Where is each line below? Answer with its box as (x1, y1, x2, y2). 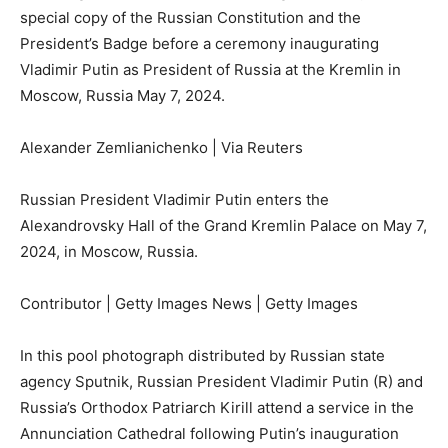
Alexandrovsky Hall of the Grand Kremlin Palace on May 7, (20, 216, 427, 236)
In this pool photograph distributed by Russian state (20, 346, 385, 366)
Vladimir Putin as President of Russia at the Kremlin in (20, 60, 401, 80)
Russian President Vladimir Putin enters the (20, 190, 329, 210)
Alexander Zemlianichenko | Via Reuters (20, 138, 303, 158)
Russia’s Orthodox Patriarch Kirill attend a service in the (20, 398, 414, 418)
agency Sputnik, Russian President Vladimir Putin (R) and (20, 372, 423, 392)
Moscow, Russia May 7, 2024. (20, 86, 229, 106)
